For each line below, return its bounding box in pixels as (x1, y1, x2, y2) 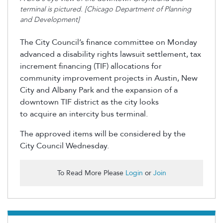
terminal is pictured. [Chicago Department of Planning (20, 4, 191, 14)
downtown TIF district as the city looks (20, 96, 159, 108)
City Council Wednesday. (20, 140, 109, 151)
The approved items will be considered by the (20, 128, 186, 139)
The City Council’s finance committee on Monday (20, 36, 197, 48)
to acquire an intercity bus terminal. (20, 108, 148, 119)
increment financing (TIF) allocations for (20, 60, 162, 72)
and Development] (20, 15, 80, 25)
